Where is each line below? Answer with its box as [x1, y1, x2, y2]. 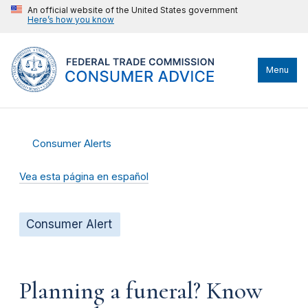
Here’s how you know [27, 14, 114, 25]
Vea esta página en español [19, 170, 148, 183]
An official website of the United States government [27, 5, 238, 15]
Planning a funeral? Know [19, 276, 263, 305]
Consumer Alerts [32, 137, 112, 150]
